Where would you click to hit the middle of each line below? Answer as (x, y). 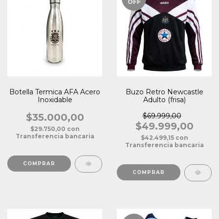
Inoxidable (55, 100)
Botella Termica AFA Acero (55, 92)
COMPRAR (149, 172)
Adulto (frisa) (164, 100)
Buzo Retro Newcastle (164, 92)
